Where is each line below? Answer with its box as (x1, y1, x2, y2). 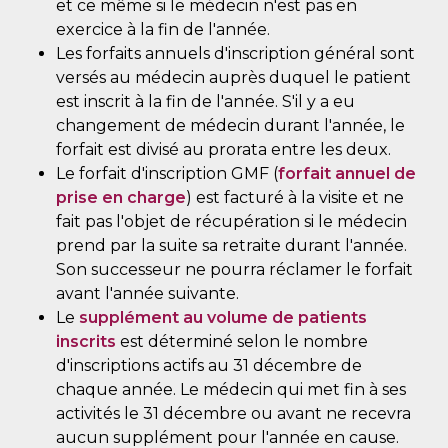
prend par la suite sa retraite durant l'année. (56, 235, 407, 255)
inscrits (56, 331, 116, 351)
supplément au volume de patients (79, 307, 367, 327)
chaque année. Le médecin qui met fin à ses (56, 379, 406, 399)
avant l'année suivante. (56, 283, 239, 303)
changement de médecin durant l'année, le (56, 115, 405, 135)
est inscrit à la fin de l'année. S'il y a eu (56, 91, 355, 111)
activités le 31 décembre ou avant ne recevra (56, 403, 411, 423)
